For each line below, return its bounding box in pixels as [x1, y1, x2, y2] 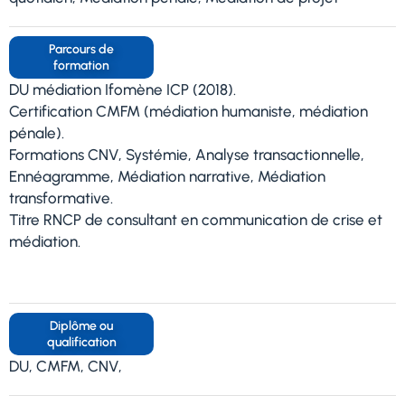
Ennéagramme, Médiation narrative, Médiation [9, 167, 325, 185]
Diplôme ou [50, 318, 113, 334]
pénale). [9, 124, 64, 142]
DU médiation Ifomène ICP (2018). [9, 80, 236, 99]
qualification [46, 334, 117, 350]
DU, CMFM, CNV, [9, 357, 122, 375]
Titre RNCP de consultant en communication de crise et [9, 211, 382, 229]
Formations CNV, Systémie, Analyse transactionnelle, [9, 146, 364, 164]
